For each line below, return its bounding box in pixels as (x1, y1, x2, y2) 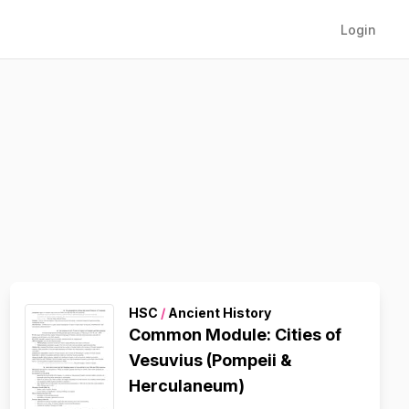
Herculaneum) (128, 376, 245, 395)
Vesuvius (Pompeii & (128, 351, 291, 370)
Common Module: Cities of (128, 325, 341, 344)
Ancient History (164, 305, 271, 320)
